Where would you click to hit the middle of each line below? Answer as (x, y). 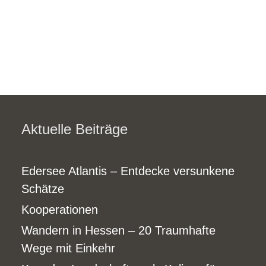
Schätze (43, 189)
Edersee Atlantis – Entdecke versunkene (128, 171)
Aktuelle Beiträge (75, 129)
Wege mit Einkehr (69, 248)
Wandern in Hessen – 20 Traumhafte (119, 230)
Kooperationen (60, 209)
